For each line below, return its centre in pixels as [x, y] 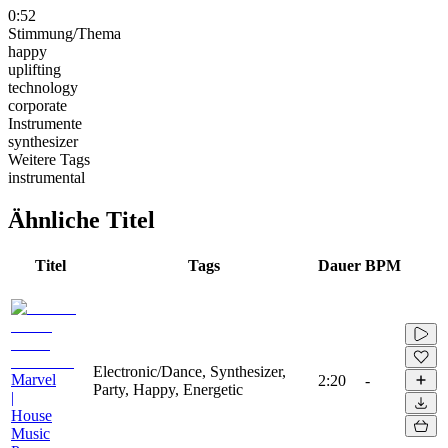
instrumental [46, 177]
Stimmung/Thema [64, 33]
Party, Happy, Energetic [168, 389]
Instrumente [45, 123]
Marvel [33, 379]
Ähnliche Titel [81, 219]
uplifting [34, 69]
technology [43, 87]
